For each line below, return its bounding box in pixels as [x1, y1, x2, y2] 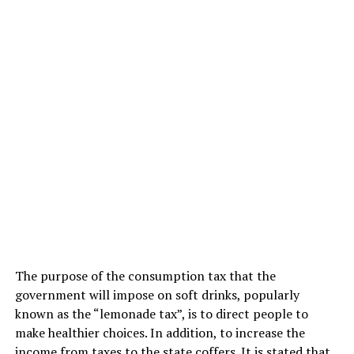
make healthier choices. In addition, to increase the [14, 323, 305, 341]
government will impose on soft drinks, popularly [14, 285, 299, 303]
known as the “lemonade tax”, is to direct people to [14, 304, 308, 322]
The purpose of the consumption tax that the [14, 266, 276, 284]
